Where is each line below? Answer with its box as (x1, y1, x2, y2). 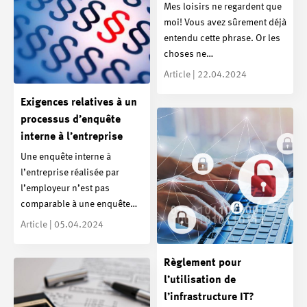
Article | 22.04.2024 (164, 70, 247, 80)
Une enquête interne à (21, 152, 111, 162)
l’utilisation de (164, 275, 236, 286)
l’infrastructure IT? (164, 292, 254, 304)
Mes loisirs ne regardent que (164, 2, 282, 12)
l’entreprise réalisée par (21, 168, 119, 178)
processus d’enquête (21, 114, 121, 125)
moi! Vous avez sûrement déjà (164, 18, 286, 28)
